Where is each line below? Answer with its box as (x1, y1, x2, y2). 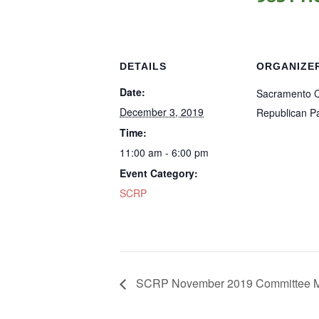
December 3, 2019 (120, 105, 204, 119)
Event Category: (120, 166, 198, 180)
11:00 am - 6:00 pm (120, 145, 209, 159)
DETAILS (120, 61, 167, 72)
